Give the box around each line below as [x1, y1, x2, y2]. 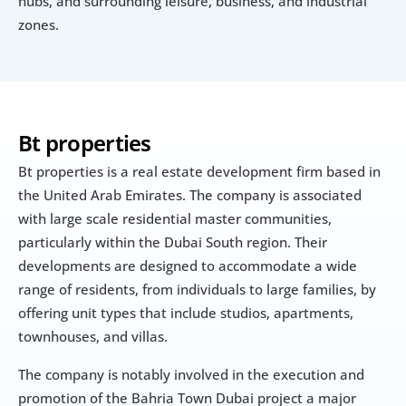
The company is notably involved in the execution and [18, 365, 364, 384]
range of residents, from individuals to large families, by [18, 280, 376, 299]
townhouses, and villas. [18, 327, 168, 346]
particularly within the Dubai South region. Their [18, 233, 327, 252]
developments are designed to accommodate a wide [18, 256, 357, 275]
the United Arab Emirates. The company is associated [18, 186, 362, 205]
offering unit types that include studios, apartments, [18, 304, 353, 323]
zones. [18, 15, 59, 34]
